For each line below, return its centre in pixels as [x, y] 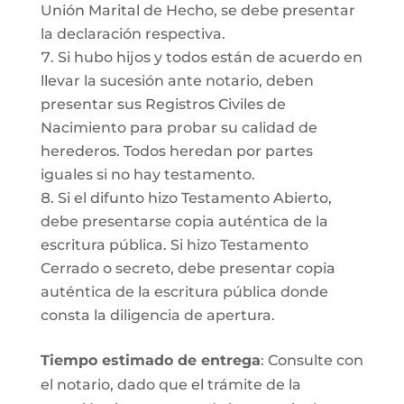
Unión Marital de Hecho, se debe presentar [197, 10]
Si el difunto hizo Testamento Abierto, [194, 198]
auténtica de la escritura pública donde [184, 292]
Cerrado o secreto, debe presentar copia [188, 268]
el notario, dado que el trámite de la [170, 385]
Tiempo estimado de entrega [150, 360]
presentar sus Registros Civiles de [163, 104]
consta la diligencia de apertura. [157, 315]
